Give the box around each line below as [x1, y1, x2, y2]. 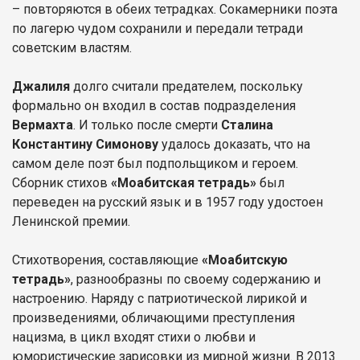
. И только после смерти [73, 117, 221, 133]
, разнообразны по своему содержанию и [71, 271, 321, 287]
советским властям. [12, 39, 132, 55]
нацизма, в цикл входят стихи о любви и [12, 329, 256, 345]
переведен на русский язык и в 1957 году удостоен [12, 194, 323, 210]
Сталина [221, 117, 273, 133]
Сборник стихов [12, 174, 108, 190]
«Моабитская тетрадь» [108, 174, 256, 190]
